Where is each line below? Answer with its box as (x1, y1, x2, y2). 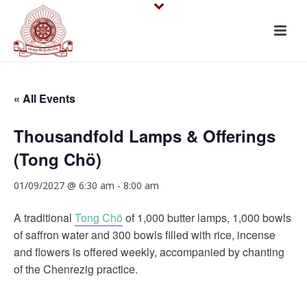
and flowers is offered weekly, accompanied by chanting (14, 244, 284, 260)
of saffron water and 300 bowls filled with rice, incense (14, 227, 275, 243)
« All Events (14, 90, 75, 106)
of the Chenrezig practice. (14, 261, 138, 277)
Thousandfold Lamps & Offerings (14, 124, 275, 147)
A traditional (14, 210, 75, 225)
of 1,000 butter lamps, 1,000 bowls (123, 210, 291, 225)
